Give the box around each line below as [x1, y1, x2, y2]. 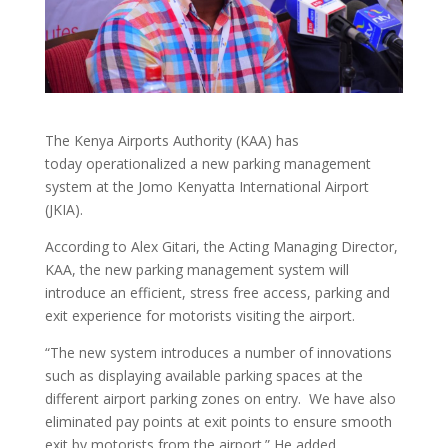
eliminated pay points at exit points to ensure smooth [44, 412, 392, 431]
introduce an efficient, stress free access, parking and [44, 283, 390, 302]
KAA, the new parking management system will [44, 260, 349, 279]
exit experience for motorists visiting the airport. [44, 306, 355, 325]
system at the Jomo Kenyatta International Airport [44, 177, 369, 196]
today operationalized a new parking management [44, 154, 371, 173]
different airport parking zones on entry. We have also [44, 389, 396, 408]
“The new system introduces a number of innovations [44, 343, 392, 362]
